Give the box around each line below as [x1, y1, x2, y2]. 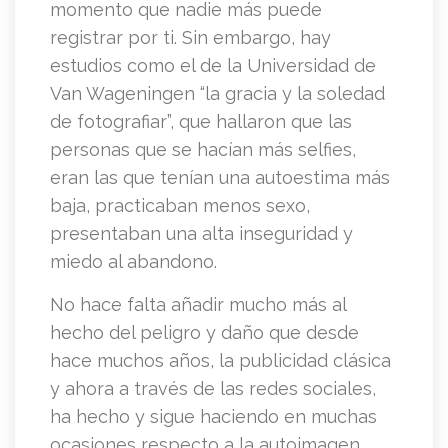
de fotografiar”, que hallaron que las [50, 111, 352, 133]
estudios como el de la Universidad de [50, 55, 376, 77]
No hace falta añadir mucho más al [50, 294, 346, 316]
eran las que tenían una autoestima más [50, 167, 390, 189]
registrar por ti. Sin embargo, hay [50, 27, 331, 49]
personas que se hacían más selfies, [50, 139, 356, 161]
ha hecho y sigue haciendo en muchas [50, 406, 377, 428]
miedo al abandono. [50, 251, 227, 273]
